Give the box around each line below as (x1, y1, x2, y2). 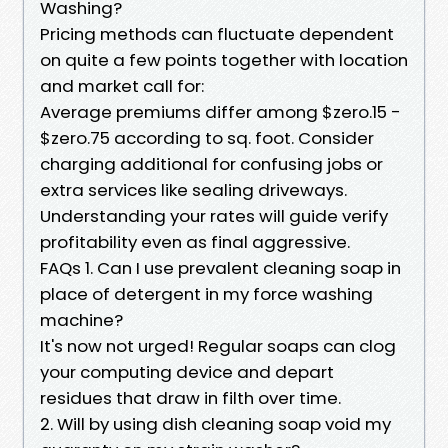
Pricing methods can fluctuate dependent (40, 21, 394, 46)
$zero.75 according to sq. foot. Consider (40, 125, 374, 150)
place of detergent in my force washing (40, 281, 373, 306)
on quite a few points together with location (40, 47, 408, 72)
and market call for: (40, 73, 204, 98)
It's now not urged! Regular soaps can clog (40, 333, 396, 358)
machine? (40, 307, 123, 332)
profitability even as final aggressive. (40, 229, 350, 254)
